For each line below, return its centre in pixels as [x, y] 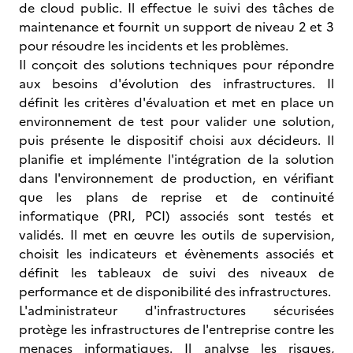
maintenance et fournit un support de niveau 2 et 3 [176, 27]
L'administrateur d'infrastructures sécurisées [176, 310]
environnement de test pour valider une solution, [176, 121]
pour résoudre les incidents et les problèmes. [154, 46]
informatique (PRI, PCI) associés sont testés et [176, 216]
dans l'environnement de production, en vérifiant [176, 178]
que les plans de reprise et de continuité [176, 197]
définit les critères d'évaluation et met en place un [176, 102]
